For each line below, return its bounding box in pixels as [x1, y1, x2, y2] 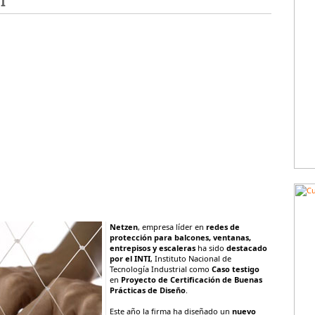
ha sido [195, 243, 226, 253]
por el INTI [110, 253, 150, 264]
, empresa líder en [138, 221, 206, 232]
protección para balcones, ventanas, [110, 232, 251, 243]
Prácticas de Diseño [110, 285, 186, 295]
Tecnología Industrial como [110, 264, 212, 274]
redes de [206, 221, 240, 232]
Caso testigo [212, 264, 259, 274]
